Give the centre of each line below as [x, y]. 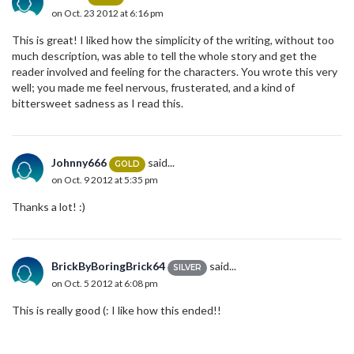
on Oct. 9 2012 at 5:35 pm [105, 179]
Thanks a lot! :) [49, 207]
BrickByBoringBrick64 [108, 266]
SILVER [187, 267]
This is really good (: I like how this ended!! [118, 311]
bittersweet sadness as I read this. [98, 104]
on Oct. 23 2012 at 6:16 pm [107, 13]
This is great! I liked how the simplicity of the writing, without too [173, 40]
